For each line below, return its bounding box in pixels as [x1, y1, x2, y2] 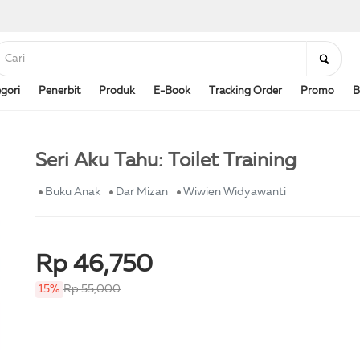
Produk [99, 86, 135, 96]
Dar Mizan [116, 186, 168, 198]
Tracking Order [209, 86, 282, 96]
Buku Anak [45, 186, 100, 198]
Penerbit [39, 86, 80, 96]
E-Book [153, 86, 190, 96]
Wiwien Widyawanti [183, 186, 286, 198]
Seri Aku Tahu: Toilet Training [35, 152, 297, 171]
